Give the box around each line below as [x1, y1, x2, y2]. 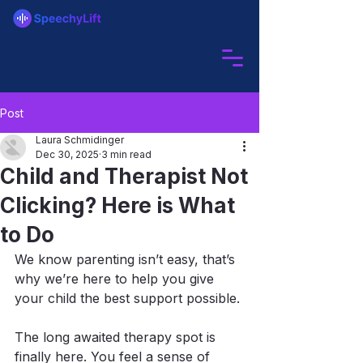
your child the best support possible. [15, 290, 240, 306]
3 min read [101, 148, 152, 160]
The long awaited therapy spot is [15, 329, 220, 345]
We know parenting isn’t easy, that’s [15, 251, 239, 267]
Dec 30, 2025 [36, 148, 99, 160]
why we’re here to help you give [15, 271, 218, 287]
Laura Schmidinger [36, 134, 124, 146]
